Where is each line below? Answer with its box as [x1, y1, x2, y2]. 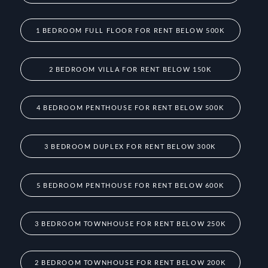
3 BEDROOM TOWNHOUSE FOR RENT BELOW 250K [34, 220, 226, 228]
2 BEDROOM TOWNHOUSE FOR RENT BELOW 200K [34, 258, 226, 266]
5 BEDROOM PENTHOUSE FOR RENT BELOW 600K [36, 181, 224, 189]
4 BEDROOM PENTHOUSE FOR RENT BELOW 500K [36, 103, 224, 112]
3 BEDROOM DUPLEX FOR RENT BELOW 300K [44, 142, 216, 151]
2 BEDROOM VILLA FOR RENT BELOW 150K [48, 65, 212, 73]
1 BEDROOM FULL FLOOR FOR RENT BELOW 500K [35, 26, 225, 35]
